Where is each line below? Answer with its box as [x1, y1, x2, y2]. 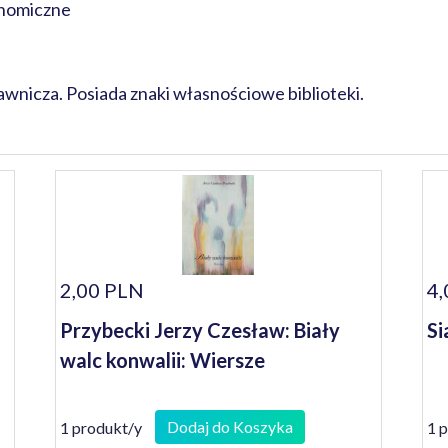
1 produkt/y [60, 417, 143, 437]
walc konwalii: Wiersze [60, 348, 266, 372]
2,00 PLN [60, 278, 145, 302]
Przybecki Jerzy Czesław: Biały [60, 318, 341, 342]
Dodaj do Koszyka [167, 417, 294, 436]
